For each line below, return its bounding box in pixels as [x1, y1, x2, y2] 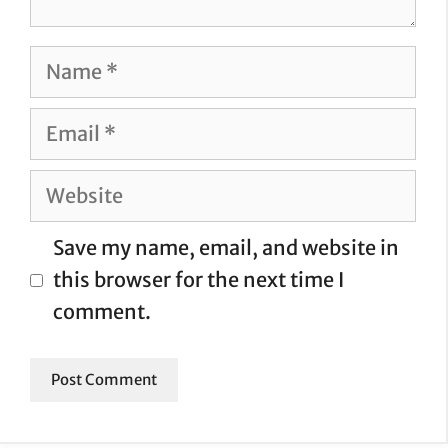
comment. [53, 299, 151, 324]
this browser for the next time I [53, 267, 344, 292]
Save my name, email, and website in [53, 235, 399, 260]
